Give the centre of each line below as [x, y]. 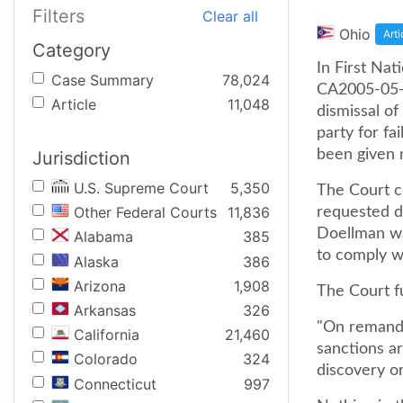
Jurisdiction [81, 158]
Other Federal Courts [145, 213]
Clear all [230, 16]
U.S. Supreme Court [141, 188]
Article [74, 105]
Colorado [106, 359]
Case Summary [103, 80]
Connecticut [115, 384]
